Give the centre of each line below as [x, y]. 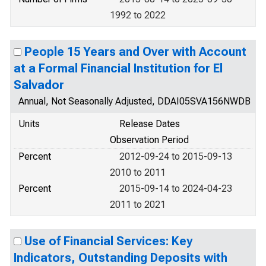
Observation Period [149, 140]
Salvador [39, 85]
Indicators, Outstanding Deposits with [121, 258]
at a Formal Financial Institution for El [118, 68]
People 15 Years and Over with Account [135, 52]
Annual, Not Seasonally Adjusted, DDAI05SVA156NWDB [134, 101]
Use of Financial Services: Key [108, 241]
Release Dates [150, 124]
